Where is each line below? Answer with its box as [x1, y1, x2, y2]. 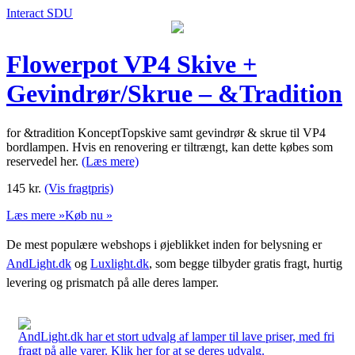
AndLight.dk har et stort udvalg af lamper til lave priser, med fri [18, 329, 334, 343]
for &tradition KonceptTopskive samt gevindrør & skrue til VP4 [6, 125, 326, 139]
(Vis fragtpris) [44, 181, 113, 195]
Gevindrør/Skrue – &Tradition [6, 79, 342, 109]
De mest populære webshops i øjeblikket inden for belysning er [6, 237, 322, 251]
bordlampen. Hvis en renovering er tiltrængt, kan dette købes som [6, 139, 333, 154]
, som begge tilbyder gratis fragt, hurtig [149, 256, 342, 270]
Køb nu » [65, 208, 113, 222]
